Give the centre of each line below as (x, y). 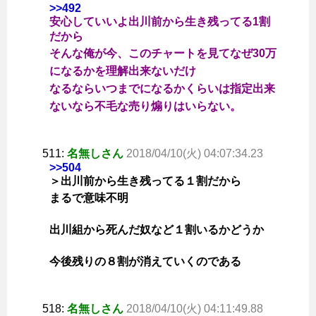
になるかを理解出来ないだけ (123, 71)
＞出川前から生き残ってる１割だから (145, 181)
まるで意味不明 (89, 198)
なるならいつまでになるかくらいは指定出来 (162, 89)
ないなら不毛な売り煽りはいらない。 (145, 107)
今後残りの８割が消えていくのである (145, 262)
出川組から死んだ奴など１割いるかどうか (157, 230)
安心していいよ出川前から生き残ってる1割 (160, 22)
